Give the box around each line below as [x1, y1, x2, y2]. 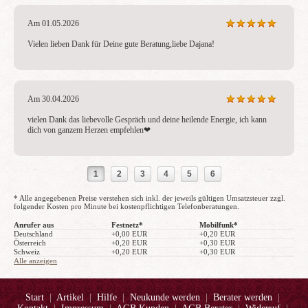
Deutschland [14, 230, 53, 238]
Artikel [56, 292, 84, 302]
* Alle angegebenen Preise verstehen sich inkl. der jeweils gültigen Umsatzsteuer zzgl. [14, 194, 285, 202]
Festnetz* [111, 221, 143, 229]
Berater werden [213, 292, 272, 302]
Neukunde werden [130, 292, 200, 302]
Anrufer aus [14, 221, 54, 229]
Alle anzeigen [14, 256, 57, 265]
